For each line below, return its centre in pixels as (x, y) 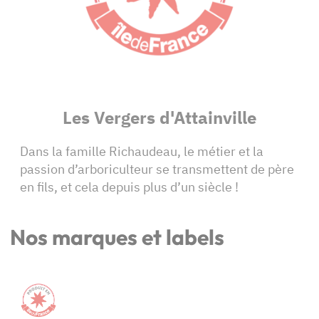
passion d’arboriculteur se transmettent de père (157, 169)
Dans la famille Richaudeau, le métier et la (142, 152)
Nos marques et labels (117, 237)
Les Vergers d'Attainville (159, 118)
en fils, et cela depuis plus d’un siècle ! (129, 187)
